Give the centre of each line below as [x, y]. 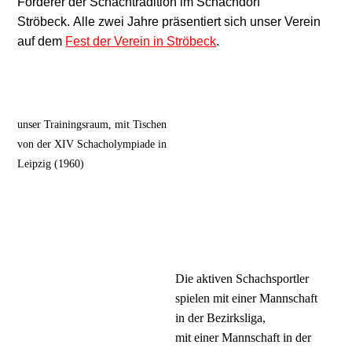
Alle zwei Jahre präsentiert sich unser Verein [196, 21]
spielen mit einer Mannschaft [247, 298]
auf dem [42, 41]
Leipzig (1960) [51, 163]
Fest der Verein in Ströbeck [141, 41]
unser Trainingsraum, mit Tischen [92, 124]
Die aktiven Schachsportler [242, 278]
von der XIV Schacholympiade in [92, 143]
